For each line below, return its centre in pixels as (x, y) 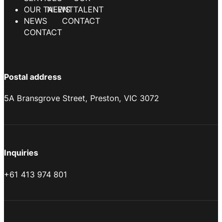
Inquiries (21, 153)
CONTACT (43, 21)
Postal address (33, 77)
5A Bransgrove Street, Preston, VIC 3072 (82, 98)
